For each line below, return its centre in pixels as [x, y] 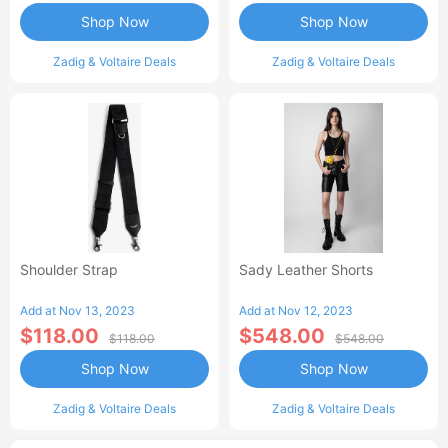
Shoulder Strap [69, 269]
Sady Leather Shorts [306, 269]
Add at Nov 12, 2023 [296, 310]
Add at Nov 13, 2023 [77, 310]
